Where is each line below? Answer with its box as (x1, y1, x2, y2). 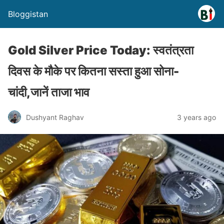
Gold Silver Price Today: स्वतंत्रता (8, 43, 193, 57)
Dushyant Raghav (26, 112, 84, 121)
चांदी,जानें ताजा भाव (8, 85, 89, 99)
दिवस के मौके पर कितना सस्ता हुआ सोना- (8, 64, 179, 78)
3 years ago (177, 112, 216, 121)
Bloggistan (8, 9, 48, 19)
